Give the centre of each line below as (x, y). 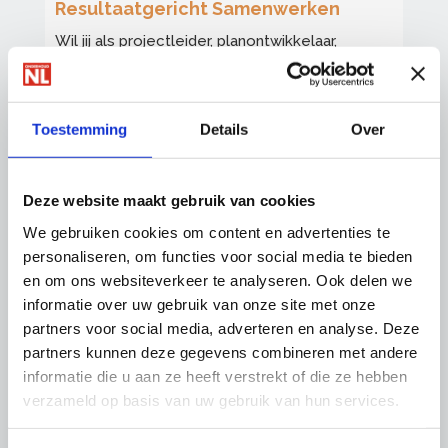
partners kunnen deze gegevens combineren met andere (220, 352)
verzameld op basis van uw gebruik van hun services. (211, 400)
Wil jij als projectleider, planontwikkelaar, (196, 41)
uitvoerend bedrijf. (119, 113)
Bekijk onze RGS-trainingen (184, 158)
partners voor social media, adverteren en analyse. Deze (221, 328)
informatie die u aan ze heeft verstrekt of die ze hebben (215, 376)
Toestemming (80, 129)
